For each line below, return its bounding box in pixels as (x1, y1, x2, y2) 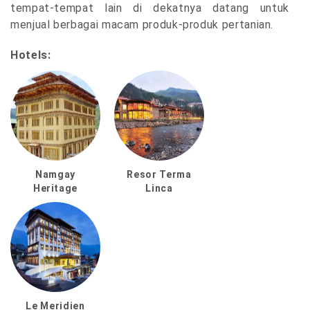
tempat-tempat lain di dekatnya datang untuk (10, 1, 289, 15)
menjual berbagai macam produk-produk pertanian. (10, 18, 274, 32)
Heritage (33, 183, 78, 194)
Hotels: (10, 48, 51, 62)
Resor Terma (127, 169, 192, 181)
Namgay (35, 169, 75, 181)
